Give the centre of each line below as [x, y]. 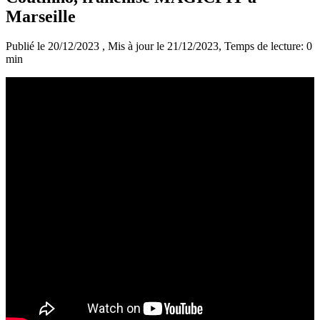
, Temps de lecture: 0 [265, 46]
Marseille [41, 16]
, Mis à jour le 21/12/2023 [160, 46]
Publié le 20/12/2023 [54, 46]
